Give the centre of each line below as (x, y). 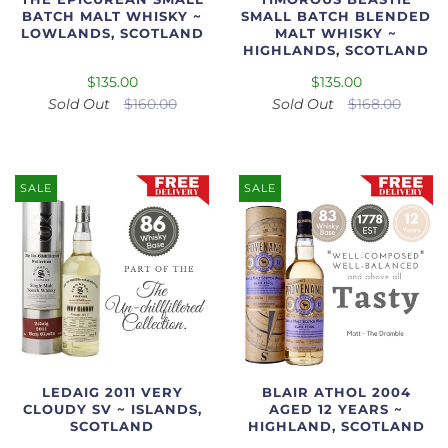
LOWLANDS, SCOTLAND (112, 34)
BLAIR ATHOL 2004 (336, 392)
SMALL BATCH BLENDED (336, 17)
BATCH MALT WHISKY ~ (112, 17)
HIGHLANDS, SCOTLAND (336, 51)
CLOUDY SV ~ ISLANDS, (112, 409)
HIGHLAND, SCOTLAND (336, 426)
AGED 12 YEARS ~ (336, 409)
